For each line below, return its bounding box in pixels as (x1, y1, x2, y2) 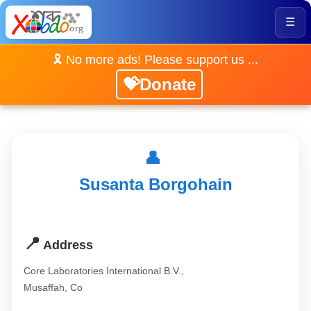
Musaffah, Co (24, 282, 83, 293)
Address (40, 238, 93, 252)
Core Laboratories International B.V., (24, 265, 184, 276)
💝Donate (122, 75, 196, 94)
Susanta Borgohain (78, 175, 233, 194)
